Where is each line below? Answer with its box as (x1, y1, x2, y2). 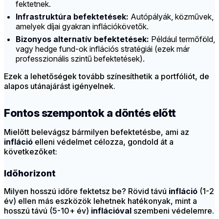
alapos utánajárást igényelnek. (4, 81, 115, 91)
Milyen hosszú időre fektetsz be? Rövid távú (4, 186, 169, 197)
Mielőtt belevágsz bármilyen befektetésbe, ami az (4, 127, 189, 137)
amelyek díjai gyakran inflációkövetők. (16, 22, 149, 32)
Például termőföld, (149, 34, 215, 44)
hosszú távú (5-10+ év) (4, 206, 91, 216)
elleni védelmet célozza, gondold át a (33, 137, 174, 147)
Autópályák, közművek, (129, 12, 214, 22)
